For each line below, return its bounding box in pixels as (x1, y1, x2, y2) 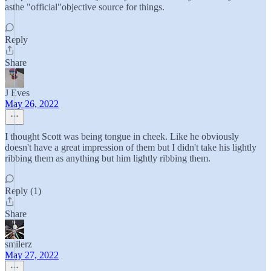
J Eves (5, 88, 30, 98)
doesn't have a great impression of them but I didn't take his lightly (5, 142, 256, 152)
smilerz (5, 239, 32, 249)
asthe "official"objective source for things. (5, 2, 165, 12)
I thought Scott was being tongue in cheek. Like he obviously (5, 131, 239, 142)
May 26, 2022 (5, 99, 59, 109)
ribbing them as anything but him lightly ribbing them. (5, 153, 211, 163)
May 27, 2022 (5, 250, 59, 260)
